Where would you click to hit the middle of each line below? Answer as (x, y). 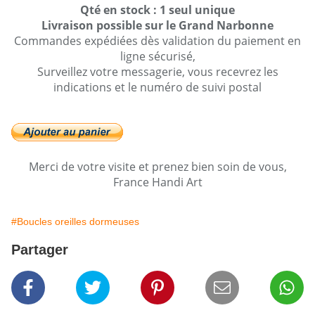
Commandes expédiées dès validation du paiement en (157, 41)
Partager (40, 250)
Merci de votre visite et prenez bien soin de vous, (157, 167)
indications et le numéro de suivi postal (157, 88)
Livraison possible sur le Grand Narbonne (157, 26)
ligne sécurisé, (157, 57)
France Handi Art (157, 182)
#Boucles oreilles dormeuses (75, 222)
